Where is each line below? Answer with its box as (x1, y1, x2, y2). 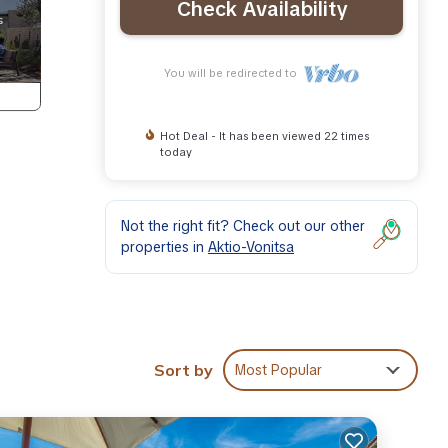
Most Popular (235, 361, 322, 380)
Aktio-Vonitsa (208, 237, 294, 256)
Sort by (154, 360, 213, 381)
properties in (121, 237, 208, 256)
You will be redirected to (163, 65, 303, 80)
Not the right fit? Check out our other (121, 216, 365, 235)
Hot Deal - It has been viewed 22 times (159, 128, 369, 143)
